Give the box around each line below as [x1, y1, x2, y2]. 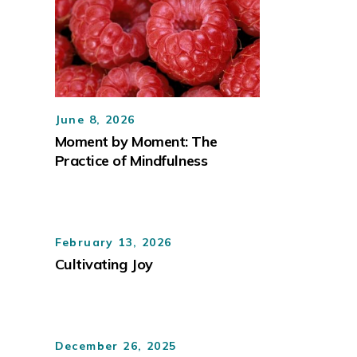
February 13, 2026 [54, 234, 172, 249]
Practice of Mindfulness [54, 151, 208, 170]
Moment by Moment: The [54, 131, 218, 151]
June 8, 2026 [54, 112, 135, 127]
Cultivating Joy [54, 254, 153, 273]
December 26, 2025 [54, 338, 177, 353]
